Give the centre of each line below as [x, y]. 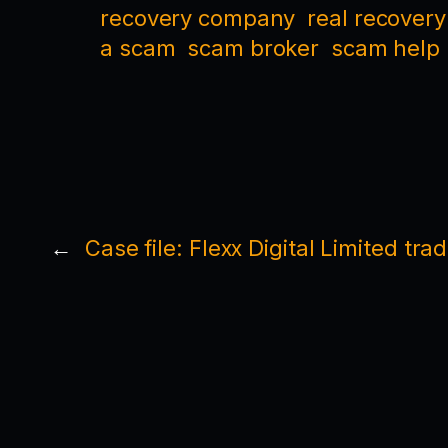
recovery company [198, 17]
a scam [138, 47]
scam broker [253, 47]
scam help [385, 47]
